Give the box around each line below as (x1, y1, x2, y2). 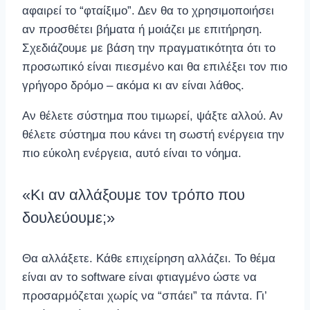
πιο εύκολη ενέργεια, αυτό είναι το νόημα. (22, 147, 241, 161)
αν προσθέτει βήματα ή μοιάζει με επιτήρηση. (22, 23, 262, 37)
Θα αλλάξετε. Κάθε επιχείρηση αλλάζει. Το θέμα (22, 251, 275, 265)
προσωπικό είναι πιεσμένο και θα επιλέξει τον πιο (22, 60, 287, 74)
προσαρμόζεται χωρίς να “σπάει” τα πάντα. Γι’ (22, 289, 266, 302)
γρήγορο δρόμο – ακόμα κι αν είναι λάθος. (22, 79, 244, 93)
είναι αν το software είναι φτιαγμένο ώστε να (22, 270, 257, 284)
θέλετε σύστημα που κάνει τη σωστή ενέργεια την (22, 128, 284, 142)
